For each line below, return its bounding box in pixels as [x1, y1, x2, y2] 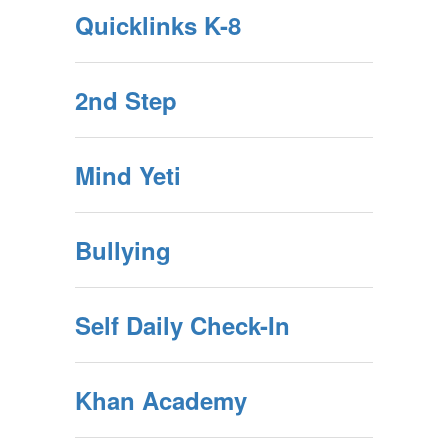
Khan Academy [75, 383, 247, 417]
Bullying [75, 233, 171, 267]
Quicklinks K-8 [75, 8, 241, 42]
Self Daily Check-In [75, 308, 290, 342]
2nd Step [75, 83, 177, 117]
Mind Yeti [75, 158, 181, 192]
